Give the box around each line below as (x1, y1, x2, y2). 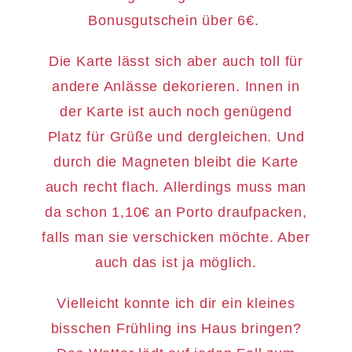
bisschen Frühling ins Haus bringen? (50, 321, 302, 337)
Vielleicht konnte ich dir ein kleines (57, 295, 295, 312)
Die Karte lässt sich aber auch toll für (48, 53, 304, 70)
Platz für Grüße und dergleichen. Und (47, 129, 305, 145)
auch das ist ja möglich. (94, 255, 258, 271)
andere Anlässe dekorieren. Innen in (52, 79, 300, 95)
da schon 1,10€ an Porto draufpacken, (45, 204, 307, 221)
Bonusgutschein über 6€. (88, 13, 264, 29)
